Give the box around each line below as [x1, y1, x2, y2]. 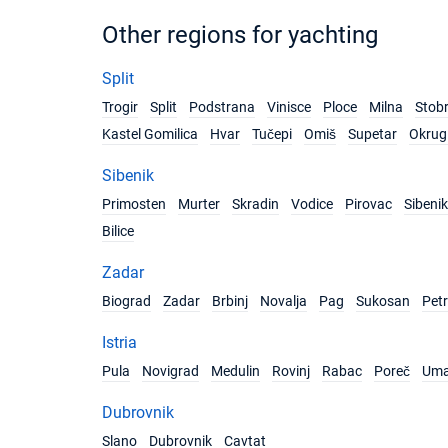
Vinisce [267, 99, 311, 115]
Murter [178, 196, 220, 212]
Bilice [102, 223, 134, 239]
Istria [102, 333, 137, 352]
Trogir [102, 99, 138, 115]
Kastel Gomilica [102, 126, 198, 142]
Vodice [291, 196, 333, 212]
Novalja [260, 293, 307, 309]
